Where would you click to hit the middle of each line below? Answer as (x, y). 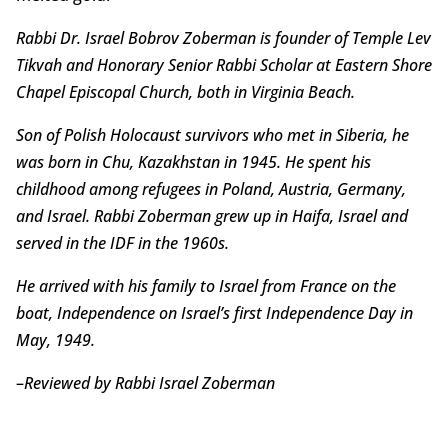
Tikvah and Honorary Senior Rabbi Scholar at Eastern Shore (223, 64)
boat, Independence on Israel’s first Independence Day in (214, 312)
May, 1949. (55, 339)
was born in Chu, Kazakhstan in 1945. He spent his (193, 161)
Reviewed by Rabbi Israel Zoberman (149, 382)
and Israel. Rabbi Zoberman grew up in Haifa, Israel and (211, 215)
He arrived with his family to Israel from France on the (205, 285)
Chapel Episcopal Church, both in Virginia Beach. (185, 91)
